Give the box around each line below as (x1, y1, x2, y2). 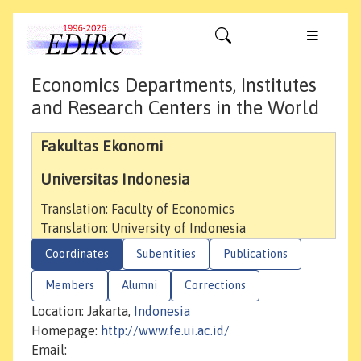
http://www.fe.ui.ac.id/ (101, 323, 230, 338)
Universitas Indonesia (40, 170, 190, 189)
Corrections (185, 279, 246, 293)
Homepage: (31, 323, 101, 338)
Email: (31, 342, 67, 358)
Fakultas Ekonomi (40, 137, 163, 156)
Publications (223, 247, 288, 261)
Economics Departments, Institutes (31, 74, 317, 97)
